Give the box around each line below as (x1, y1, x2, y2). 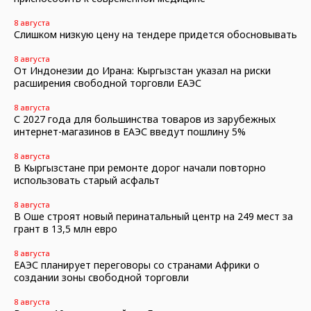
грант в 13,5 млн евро (14, 222, 117, 235)
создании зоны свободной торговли (14, 271, 189, 284)
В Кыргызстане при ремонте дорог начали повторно (14, 161, 266, 174)
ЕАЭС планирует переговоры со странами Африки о (14, 258, 260, 271)
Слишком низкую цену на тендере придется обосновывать (14, 28, 297, 41)
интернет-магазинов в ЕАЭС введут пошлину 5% (14, 125, 246, 138)
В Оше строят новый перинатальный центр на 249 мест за (14, 210, 293, 223)
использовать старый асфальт (14, 174, 160, 187)
